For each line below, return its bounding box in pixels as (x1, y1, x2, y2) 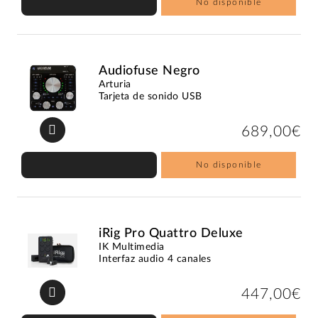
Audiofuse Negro (99, 64, 200, 77)
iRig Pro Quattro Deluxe (99, 226, 243, 240)
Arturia (99, 79, 131, 89)
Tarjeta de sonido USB (99, 91, 202, 102)
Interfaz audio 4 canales (99, 253, 212, 264)
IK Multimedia (99, 241, 165, 252)
